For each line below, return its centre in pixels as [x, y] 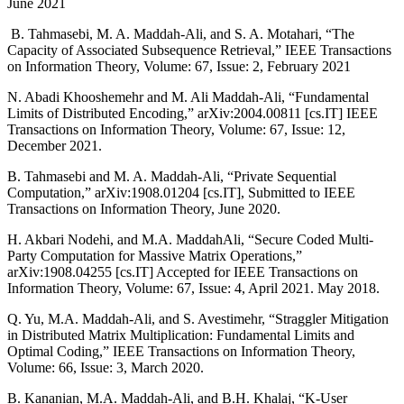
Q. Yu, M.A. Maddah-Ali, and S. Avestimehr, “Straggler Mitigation [198, 319]
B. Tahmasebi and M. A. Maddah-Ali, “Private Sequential [172, 176]
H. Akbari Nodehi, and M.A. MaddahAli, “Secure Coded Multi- [190, 239]
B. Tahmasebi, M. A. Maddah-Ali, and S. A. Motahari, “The [181, 34]
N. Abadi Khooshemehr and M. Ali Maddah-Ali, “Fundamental [188, 97]
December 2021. [55, 146]
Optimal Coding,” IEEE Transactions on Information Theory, [181, 351]
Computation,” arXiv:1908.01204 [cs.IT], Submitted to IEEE [181, 193]
